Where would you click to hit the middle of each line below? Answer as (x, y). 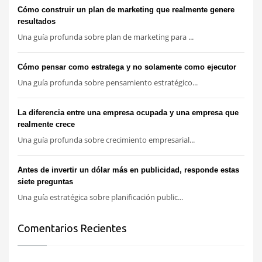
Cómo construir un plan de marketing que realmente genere (126, 10)
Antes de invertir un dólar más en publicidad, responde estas (128, 170)
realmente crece (46, 125)
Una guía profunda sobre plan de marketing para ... (106, 37)
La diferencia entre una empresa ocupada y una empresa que (128, 113)
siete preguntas (45, 182)
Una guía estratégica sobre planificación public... (100, 197)
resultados (37, 22)
